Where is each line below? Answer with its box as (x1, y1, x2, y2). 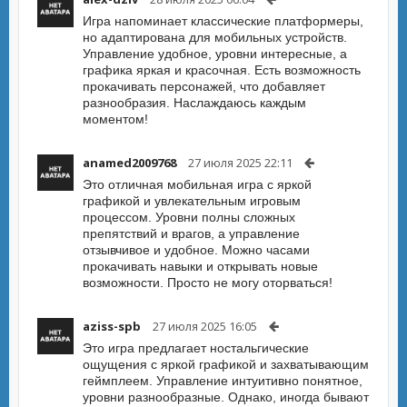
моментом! (83, 112, 148, 126)
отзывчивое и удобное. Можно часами (83, 243, 310, 257)
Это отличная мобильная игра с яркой (83, 177, 312, 192)
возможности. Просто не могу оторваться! (83, 275, 333, 290)
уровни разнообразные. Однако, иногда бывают (83, 390, 369, 404)
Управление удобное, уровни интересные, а (83, 46, 347, 61)
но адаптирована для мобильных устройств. (83, 30, 347, 45)
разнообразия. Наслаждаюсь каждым (83, 95, 306, 110)
